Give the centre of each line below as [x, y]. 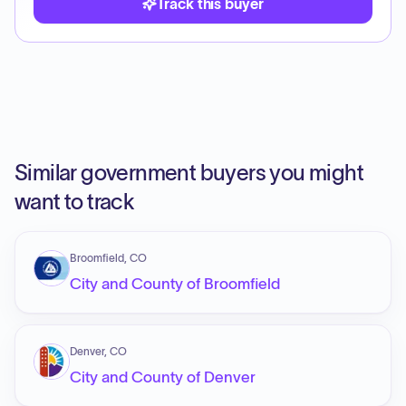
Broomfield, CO [108, 258]
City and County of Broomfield [175, 284]
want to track [75, 202]
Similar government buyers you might [189, 173]
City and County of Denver [163, 377]
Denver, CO [98, 351]
